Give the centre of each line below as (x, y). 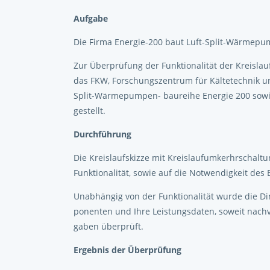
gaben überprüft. (108, 226)
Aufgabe (91, 18)
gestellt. (89, 111)
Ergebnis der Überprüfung (127, 250)
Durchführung (102, 134)
